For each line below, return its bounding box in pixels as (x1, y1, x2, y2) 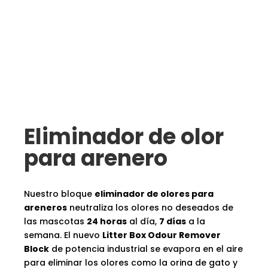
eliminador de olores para (95, 188, 214, 200)
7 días (159, 215, 186, 227)
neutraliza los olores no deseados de (67, 202, 233, 214)
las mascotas (24, 215, 87, 227)
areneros (24, 202, 67, 214)
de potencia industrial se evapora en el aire (49, 243, 243, 255)
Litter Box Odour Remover (102, 229, 221, 241)
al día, (127, 215, 159, 227)
